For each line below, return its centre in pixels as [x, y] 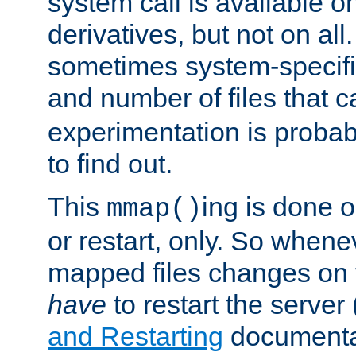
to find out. [110, 163]
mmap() [154, 209]
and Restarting [135, 336]
